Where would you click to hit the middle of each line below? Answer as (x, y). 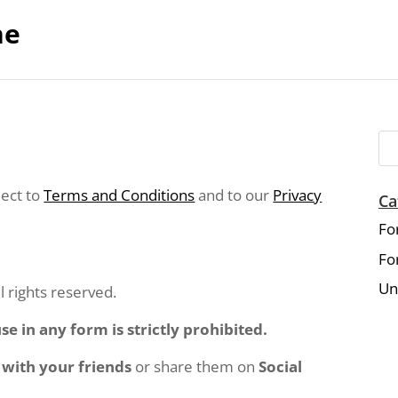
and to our (234, 195)
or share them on (195, 366)
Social (281, 366)
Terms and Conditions (119, 195)
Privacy (298, 195)
